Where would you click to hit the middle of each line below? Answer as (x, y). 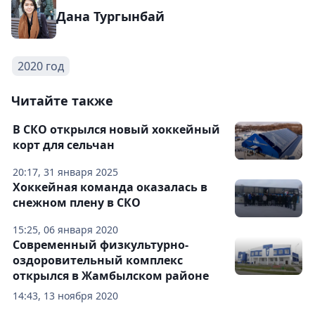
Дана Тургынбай (110, 17)
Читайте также (62, 101)
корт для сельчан (64, 145)
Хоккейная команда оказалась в (110, 187)
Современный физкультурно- (101, 245)
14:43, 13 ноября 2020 (65, 296)
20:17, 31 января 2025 (65, 172)
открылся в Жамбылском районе (111, 276)
